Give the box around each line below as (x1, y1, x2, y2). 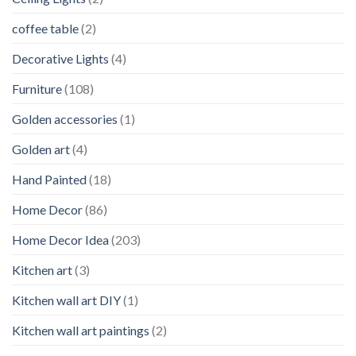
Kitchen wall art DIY (12, 292, 121, 308)
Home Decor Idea (12, 231, 109, 247)
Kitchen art (12, 261, 72, 277)
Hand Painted (12, 171, 87, 187)
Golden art (12, 141, 70, 157)
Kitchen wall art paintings (12, 322, 149, 338)
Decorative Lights (12, 50, 109, 66)
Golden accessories (12, 110, 118, 126)
